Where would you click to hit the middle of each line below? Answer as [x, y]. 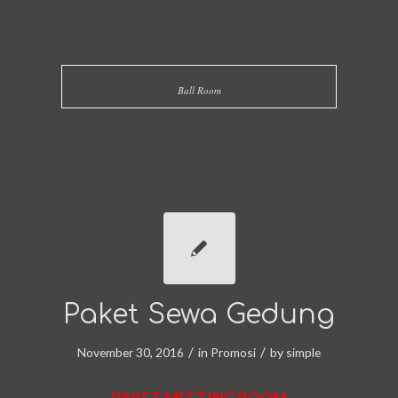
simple [303, 353]
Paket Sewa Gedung [199, 315]
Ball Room [199, 91]
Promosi [233, 353]
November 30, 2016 [131, 353]
